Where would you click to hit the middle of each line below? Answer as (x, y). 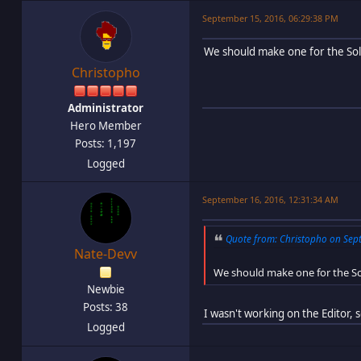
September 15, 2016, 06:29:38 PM (270, 18)
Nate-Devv (106, 253)
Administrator (106, 108)
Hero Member (106, 125)
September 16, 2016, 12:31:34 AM (270, 199)
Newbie (106, 289)
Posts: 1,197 (106, 143)
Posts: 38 (106, 307)
